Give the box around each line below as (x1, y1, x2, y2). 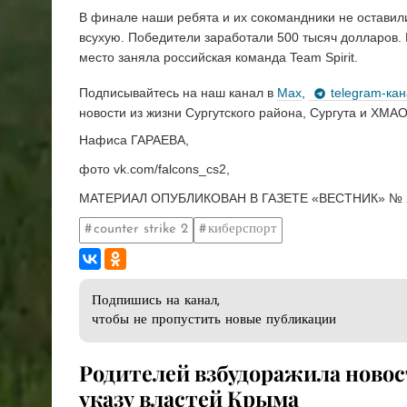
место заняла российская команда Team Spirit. (79, 49, 358, 65)
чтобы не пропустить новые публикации (92, 313, 336, 327)
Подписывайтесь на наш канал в (79, 85, 277, 101)
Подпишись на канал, (92, 293, 220, 308)
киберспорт (208, 223, 277, 237)
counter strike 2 (94, 223, 188, 237)
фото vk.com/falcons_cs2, (79, 161, 230, 176)
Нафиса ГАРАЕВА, (79, 132, 189, 147)
